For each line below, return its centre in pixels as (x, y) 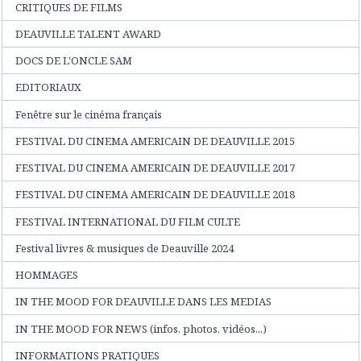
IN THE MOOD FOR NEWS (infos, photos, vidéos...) (141, 328)
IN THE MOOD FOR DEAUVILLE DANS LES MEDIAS (144, 302)
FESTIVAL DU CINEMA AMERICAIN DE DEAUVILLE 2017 (156, 168)
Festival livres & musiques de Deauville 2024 (125, 248)
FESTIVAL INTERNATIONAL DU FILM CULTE (128, 221)
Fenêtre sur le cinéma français (89, 114)
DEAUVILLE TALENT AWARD (89, 33)
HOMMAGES (47, 275)
